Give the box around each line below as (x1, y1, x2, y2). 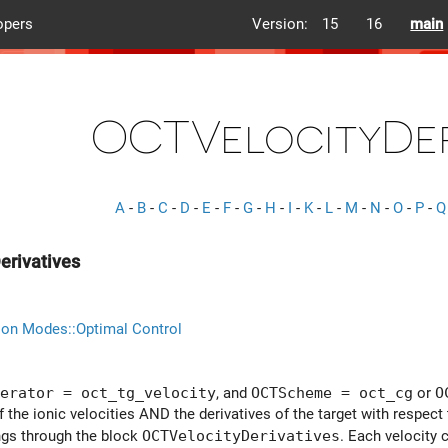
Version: (252, 15, 309, 33)
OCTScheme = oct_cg (251, 383, 413, 401)
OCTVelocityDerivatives (142, 426, 340, 444)
